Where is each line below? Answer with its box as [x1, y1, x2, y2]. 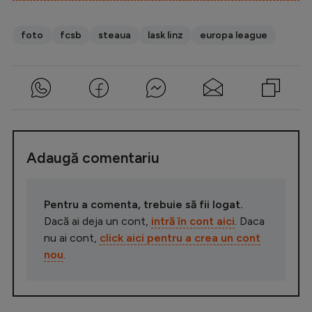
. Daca [235, 214, 265, 228]
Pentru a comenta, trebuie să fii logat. [44, 198, 243, 212]
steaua [98, 29, 131, 42]
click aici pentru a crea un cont [100, 231, 260, 245]
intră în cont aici [151, 214, 235, 228]
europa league [200, 29, 267, 42]
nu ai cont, [44, 231, 100, 245]
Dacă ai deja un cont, [44, 214, 151, 228]
